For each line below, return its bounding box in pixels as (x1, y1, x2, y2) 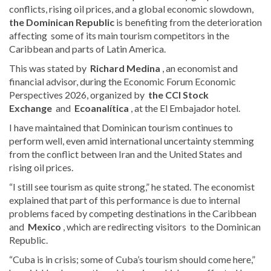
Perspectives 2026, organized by (9, 88, 148, 100)
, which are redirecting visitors (61, 220, 186, 232)
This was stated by (9, 62, 90, 74)
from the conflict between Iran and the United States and (9, 148, 242, 160)
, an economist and (162, 62, 238, 74)
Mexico (28, 220, 61, 232)
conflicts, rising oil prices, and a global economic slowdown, (9, 2, 255, 15)
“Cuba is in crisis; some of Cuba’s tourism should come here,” (9, 253, 255, 265)
